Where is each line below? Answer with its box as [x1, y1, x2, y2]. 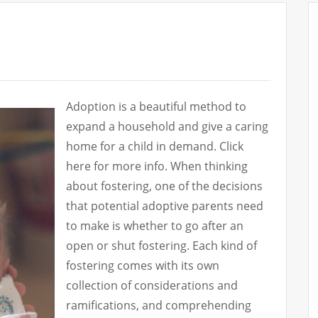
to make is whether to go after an [66, 218, 243, 234]
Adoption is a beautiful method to [66, 99, 246, 115]
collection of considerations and [66, 278, 238, 294]
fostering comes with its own [66, 258, 219, 274]
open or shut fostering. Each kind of [66, 238, 257, 254]
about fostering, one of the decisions [66, 178, 263, 194]
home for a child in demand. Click [66, 138, 243, 155]
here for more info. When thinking [66, 158, 248, 175]
